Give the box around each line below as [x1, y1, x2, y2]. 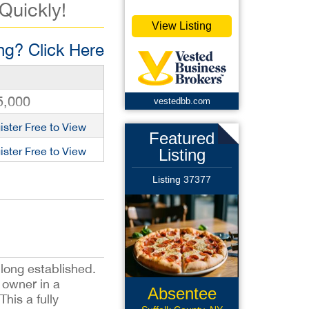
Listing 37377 [152, 174, 211, 185]
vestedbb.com [153, 96, 210, 106]
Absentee [147, 284, 217, 303]
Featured [149, 129, 215, 148]
